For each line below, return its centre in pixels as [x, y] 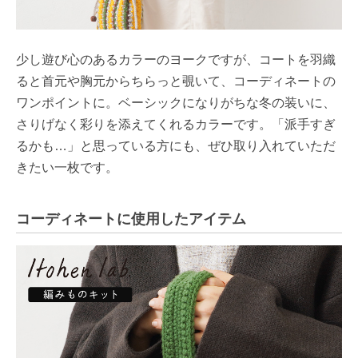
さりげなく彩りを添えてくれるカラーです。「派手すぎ [176, 124]
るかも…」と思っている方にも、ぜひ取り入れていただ [176, 145]
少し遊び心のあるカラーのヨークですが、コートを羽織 [176, 59]
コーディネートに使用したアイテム [131, 219]
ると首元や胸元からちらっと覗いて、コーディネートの [176, 81]
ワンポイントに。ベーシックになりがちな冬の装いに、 [176, 102]
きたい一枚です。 [67, 167]
